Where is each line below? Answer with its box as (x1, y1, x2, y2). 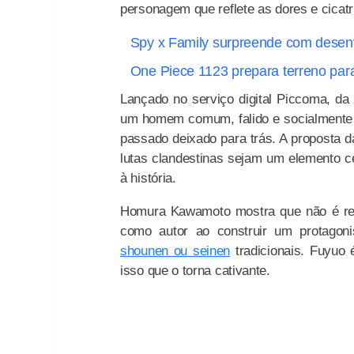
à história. (120, 170, 176, 186)
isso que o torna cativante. (120, 262, 270, 278)
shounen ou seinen (120, 243, 231, 258)
